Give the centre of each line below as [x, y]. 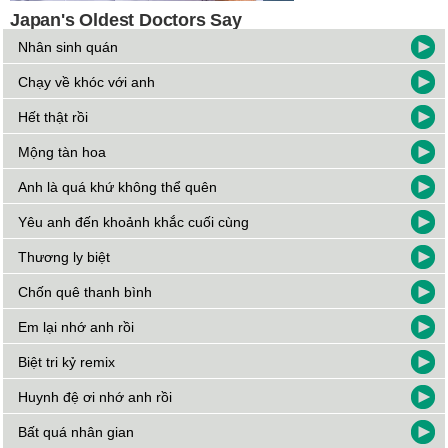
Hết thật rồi [53, 117]
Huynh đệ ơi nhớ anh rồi [95, 397]
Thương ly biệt [64, 257]
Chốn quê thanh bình [85, 292]
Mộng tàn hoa [62, 152]
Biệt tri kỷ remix [67, 362]
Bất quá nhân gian [76, 432]
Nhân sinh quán [68, 47]
